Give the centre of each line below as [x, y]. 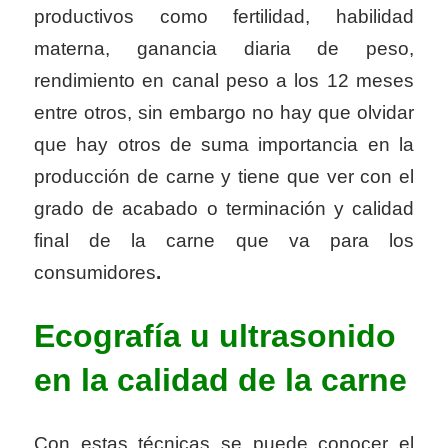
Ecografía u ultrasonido [215, 336]
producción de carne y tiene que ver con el [224, 176]
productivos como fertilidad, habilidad [224, 16]
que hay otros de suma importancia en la [224, 144]
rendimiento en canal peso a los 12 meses [224, 80]
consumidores [95, 272]
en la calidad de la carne [220, 380]
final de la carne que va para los [224, 240]
